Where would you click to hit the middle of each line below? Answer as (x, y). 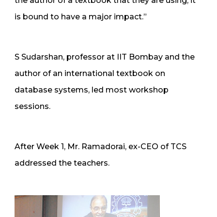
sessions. (32, 106)
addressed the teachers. (62, 163)
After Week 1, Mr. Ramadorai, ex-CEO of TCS (101, 146)
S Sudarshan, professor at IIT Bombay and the (105, 57)
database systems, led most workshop (92, 90)
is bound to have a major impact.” (81, 16)
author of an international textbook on (90, 73)
